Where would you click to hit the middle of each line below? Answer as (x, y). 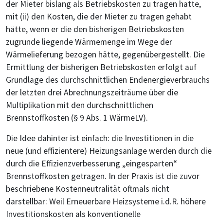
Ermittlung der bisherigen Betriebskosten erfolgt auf (101, 67)
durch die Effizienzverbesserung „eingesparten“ (91, 163)
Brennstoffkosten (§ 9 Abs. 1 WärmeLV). (77, 118)
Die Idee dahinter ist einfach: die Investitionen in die (100, 138)
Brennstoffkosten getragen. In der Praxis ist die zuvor (103, 176)
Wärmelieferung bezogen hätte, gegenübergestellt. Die (105, 54)
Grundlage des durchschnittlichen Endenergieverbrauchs (108, 80)
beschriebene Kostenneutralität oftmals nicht (88, 189)
